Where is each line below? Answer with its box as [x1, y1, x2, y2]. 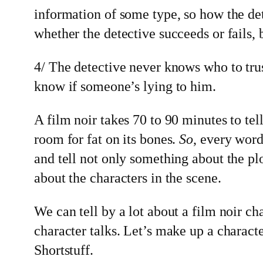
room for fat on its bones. [34, 131, 180, 147]
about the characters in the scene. [34, 170, 221, 186]
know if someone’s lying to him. [34, 78, 216, 94]
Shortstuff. [34, 242, 97, 258]
